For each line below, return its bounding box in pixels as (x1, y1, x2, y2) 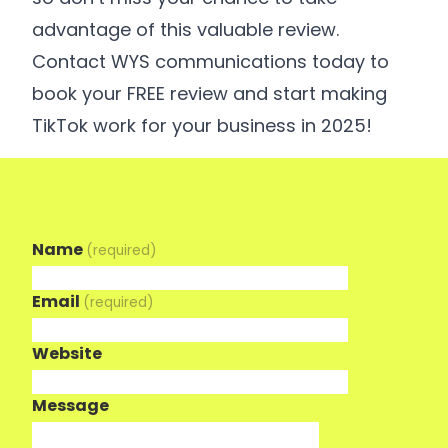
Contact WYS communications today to (32, 49, 389, 74)
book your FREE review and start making (32, 81, 387, 106)
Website (32, 342, 102, 365)
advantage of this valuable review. (32, 17, 339, 42)
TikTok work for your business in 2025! (32, 113, 372, 138)
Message (32, 394, 109, 417)
